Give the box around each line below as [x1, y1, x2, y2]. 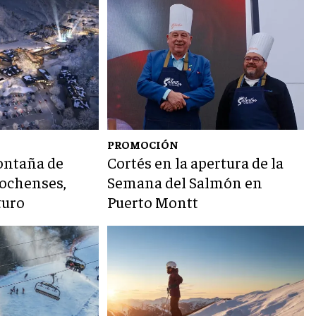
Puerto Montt [107, 192, 199, 212]
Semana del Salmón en [107, 172, 263, 193]
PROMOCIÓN [107, 137, 179, 152]
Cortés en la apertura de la [107, 152, 284, 173]
